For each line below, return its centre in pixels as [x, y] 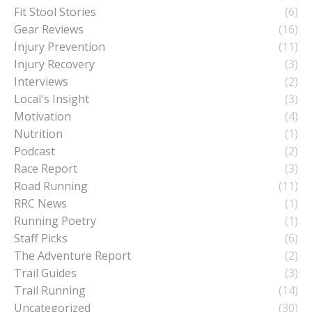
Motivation [42, 116]
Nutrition [38, 133]
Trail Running [50, 290]
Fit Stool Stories [55, 11]
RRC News [40, 203]
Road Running [51, 186]
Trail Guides [45, 273]
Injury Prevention [60, 46]
